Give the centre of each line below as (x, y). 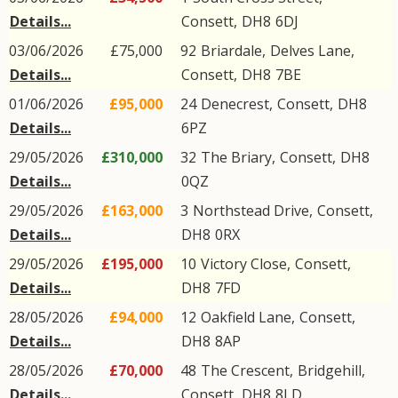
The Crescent (245, 370)
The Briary (236, 157)
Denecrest (235, 104)
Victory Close (244, 264)
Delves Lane (310, 51)
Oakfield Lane (246, 317)
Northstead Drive (251, 211)
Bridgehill (330, 370)
